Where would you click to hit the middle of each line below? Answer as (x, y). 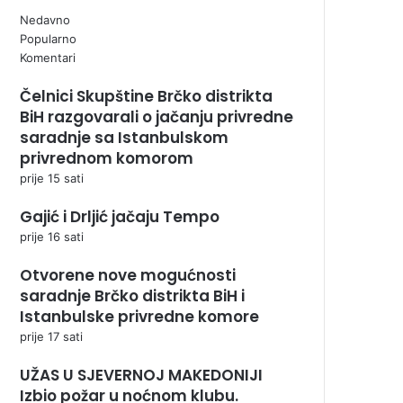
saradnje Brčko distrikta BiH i (132, 296)
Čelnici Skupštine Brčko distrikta (146, 97)
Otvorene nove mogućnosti (128, 276)
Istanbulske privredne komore (139, 317)
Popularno (48, 39)
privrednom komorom (107, 159)
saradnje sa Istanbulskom (124, 138)
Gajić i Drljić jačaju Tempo (120, 217)
